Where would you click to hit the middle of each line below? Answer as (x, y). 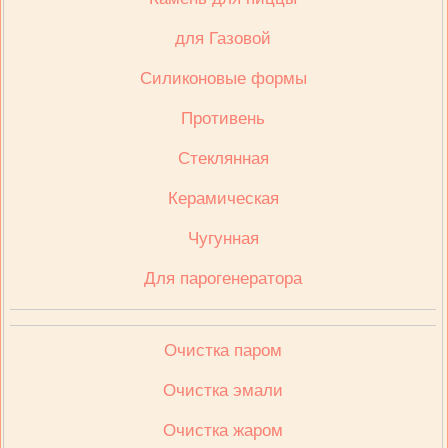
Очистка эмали (223, 390)
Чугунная (223, 238)
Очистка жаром (223, 430)
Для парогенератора (223, 278)
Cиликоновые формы (223, 78)
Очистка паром (223, 350)
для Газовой (223, 38)
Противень (223, 118)
